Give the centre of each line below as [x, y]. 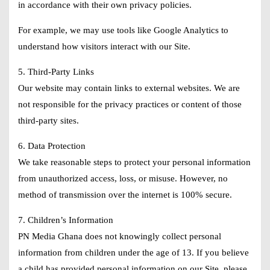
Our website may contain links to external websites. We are [129, 88]
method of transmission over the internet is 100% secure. [125, 195]
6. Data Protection [52, 146]
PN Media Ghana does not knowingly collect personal [120, 236]
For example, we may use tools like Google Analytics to [123, 30]
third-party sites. [49, 121]
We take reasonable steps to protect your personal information [134, 162]
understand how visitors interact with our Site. [104, 46]
